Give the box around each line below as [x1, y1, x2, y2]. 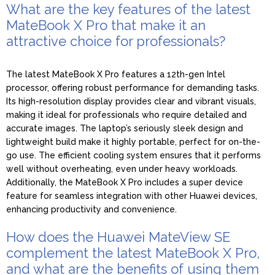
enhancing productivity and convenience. [6, 204, 177, 214]
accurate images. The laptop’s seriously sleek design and [6, 123, 243, 133]
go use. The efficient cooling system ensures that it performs [6, 150, 261, 160]
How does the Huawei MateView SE [6, 228, 230, 245]
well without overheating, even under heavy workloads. [6, 163, 238, 174]
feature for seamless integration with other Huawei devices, [6, 190, 257, 201]
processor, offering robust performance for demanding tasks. [6, 82, 259, 93]
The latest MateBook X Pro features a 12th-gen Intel [6, 69, 225, 79]
